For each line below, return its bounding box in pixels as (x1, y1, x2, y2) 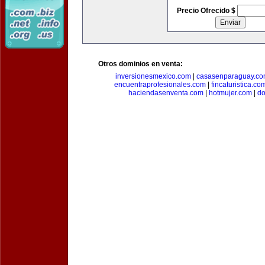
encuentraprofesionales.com (114, 80, 206, 89)
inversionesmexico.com (115, 72, 191, 80)
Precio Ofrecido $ (176, 7, 237, 15)
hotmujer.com (208, 89, 252, 97)
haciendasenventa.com (128, 89, 203, 97)
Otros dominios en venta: (98, 60, 183, 68)
